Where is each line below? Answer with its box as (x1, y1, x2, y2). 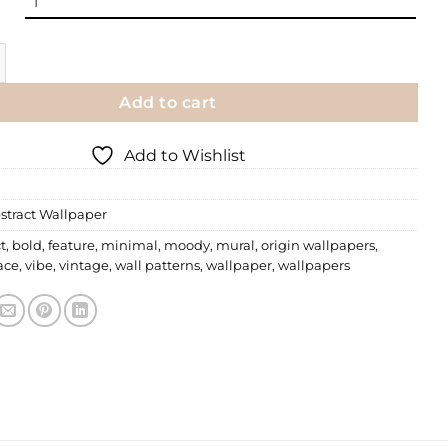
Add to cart (119, 93, 217, 113)
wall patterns (115, 257, 200, 273)
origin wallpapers (261, 237, 375, 253)
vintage (59, 257, 109, 273)
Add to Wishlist (124, 145, 246, 165)
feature (48, 237, 95, 253)
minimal (101, 237, 158, 253)
